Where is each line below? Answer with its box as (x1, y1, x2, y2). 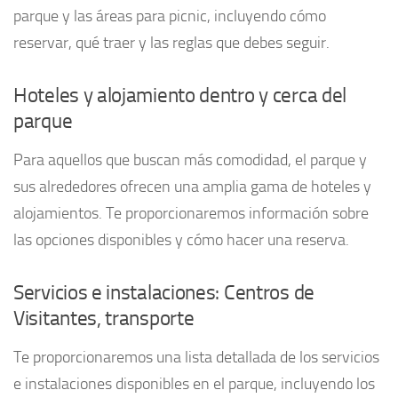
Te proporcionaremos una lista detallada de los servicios (13, 346, 379, 367)
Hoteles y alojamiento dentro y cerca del (13, 83, 347, 107)
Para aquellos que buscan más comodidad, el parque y (13, 149, 367, 170)
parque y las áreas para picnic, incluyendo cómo (13, 5, 326, 26)
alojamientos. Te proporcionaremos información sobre (13, 203, 369, 223)
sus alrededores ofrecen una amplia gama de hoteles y (13, 176, 371, 196)
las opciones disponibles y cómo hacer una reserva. (13, 229, 349, 250)
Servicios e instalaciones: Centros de (13, 280, 314, 305)
